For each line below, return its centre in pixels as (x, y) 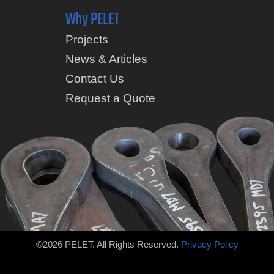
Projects (87, 39)
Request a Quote (110, 98)
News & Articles (106, 59)
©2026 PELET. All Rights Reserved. (108, 244)
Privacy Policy (209, 244)
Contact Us (94, 78)
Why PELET (92, 19)
